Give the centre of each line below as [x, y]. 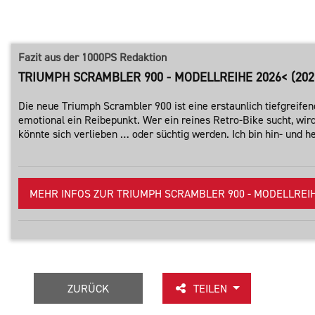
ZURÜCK [88, 289]
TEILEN [212, 289]
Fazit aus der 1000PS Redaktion [92, 57]
